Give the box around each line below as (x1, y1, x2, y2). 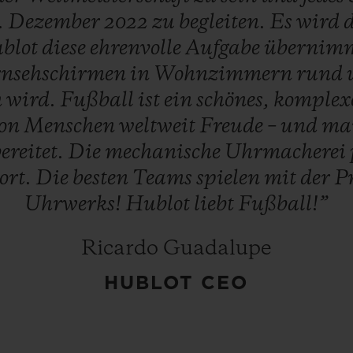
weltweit (119, 116, 200, 137)
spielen (195, 168, 264, 189)
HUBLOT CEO (104, 273, 249, 293)
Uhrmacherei (224, 142, 350, 163)
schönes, (196, 90, 274, 111)
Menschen (24, 116, 120, 137)
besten (72, 168, 132, 189)
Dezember (8, 12, 105, 33)
